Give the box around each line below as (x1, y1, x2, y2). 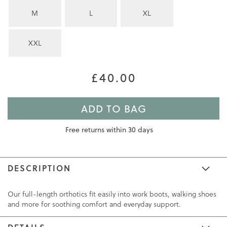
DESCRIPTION (8, 162, 71, 174)
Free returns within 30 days (65, 125, 153, 135)
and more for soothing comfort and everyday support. (8, 199, 181, 210)
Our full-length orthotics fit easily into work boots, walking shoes (8, 189, 216, 200)
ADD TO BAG (81, 101, 146, 116)
